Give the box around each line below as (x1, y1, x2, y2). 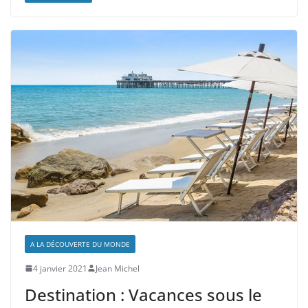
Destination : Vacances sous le (25, 283, 262, 306)
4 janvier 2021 (33, 262, 87, 274)
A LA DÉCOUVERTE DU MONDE (30, 239, 130, 249)
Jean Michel (96, 262, 140, 274)
